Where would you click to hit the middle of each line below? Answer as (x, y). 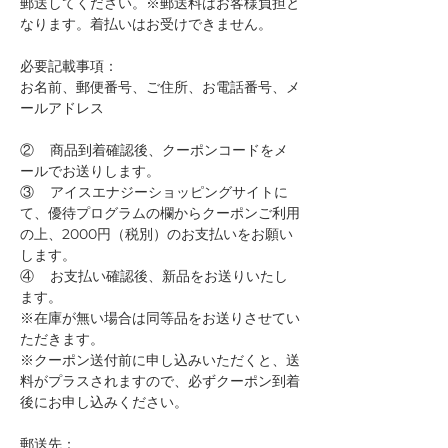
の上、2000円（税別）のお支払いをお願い (156, 233)
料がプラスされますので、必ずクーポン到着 (160, 380)
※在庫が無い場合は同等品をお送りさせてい (160, 317)
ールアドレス (62, 107)
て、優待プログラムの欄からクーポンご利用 (160, 212)
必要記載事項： (69, 65)
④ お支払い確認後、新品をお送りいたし (154, 275)
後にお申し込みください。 (104, 401)
